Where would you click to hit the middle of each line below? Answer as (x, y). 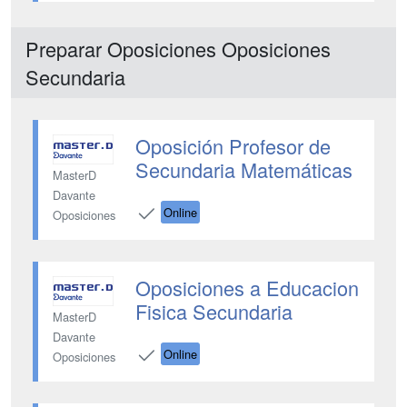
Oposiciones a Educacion (247, 288)
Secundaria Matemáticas (243, 169)
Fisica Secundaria (213, 311)
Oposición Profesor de (233, 146)
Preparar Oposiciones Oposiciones (178, 49)
